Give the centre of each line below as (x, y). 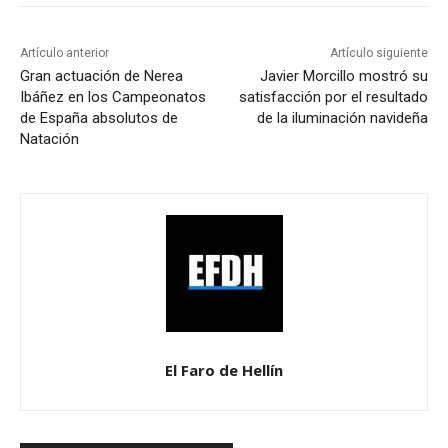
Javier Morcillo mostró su (343, 76)
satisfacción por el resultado (333, 97)
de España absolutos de (99, 118)
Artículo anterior (64, 53)
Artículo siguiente (378, 53)
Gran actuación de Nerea (101, 76)
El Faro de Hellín (224, 370)
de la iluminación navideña (342, 118)
